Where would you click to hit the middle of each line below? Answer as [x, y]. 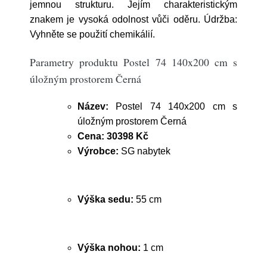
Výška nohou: [109, 248]
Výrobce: [98, 151]
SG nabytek [145, 151]
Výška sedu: [105, 199]
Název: [93, 106]
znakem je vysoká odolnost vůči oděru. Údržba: [133, 19]
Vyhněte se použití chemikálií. [95, 34]
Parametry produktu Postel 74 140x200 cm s [133, 62]
